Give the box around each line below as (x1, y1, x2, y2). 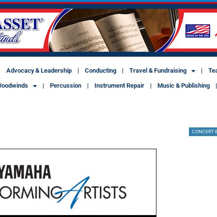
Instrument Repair (94, 82, 145, 90)
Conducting (84, 67, 116, 75)
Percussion (50, 82, 82, 90)
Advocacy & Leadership (6, 67, 72, 75)
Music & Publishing (157, 82, 210, 90)
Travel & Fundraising (129, 67, 186, 75)
